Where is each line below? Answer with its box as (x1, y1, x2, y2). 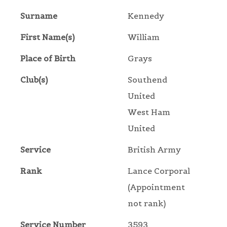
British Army (128, 144, 181, 155)
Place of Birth (20, 53, 75, 64)
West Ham (128, 107, 170, 118)
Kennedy (128, 11, 164, 21)
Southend (128, 74, 167, 85)
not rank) (128, 198, 166, 209)
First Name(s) (20, 32, 74, 43)
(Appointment (128, 182, 185, 193)
